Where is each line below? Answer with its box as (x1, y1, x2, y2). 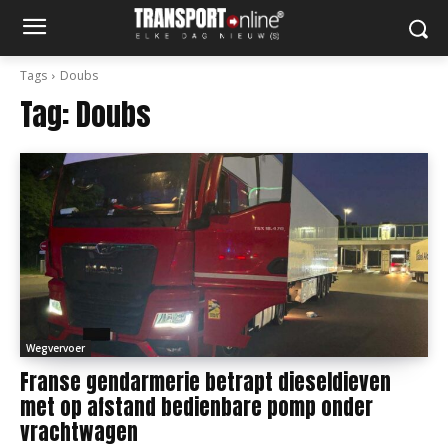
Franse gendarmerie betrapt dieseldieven (20, 366, 391, 398)
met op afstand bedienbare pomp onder (20, 391, 373, 423)
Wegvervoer (26, 341, 85, 355)
